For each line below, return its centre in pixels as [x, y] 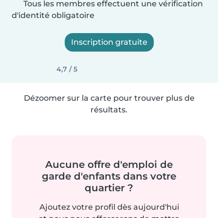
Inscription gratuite [109, 42]
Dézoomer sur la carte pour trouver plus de [109, 98]
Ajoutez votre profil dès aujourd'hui [109, 207]
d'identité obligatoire [53, 15]
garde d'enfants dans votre [109, 176]
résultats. [109, 110]
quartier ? [109, 188]
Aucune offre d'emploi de [109, 164]
